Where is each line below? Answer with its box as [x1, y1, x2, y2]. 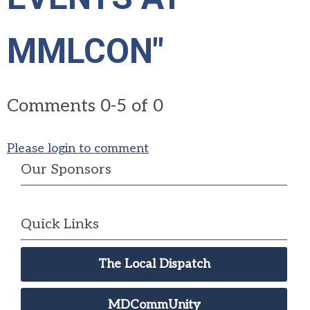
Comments [7, 95, 100, 117]
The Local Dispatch [98, 256, 210, 271]
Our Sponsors [21, 161, 111, 178]
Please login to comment [7, 140, 149, 156]
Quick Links [21, 215, 99, 232]
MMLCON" [7, 31, 164, 71]
